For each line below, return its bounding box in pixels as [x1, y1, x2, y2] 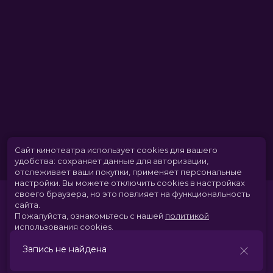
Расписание [7, 254, 61, 265]
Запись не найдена [23, 244, 107, 255]
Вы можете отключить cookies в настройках [62, 178, 245, 188]
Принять [116, 249, 157, 260]
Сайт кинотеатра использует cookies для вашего [15, 145, 218, 155]
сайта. [15, 200, 40, 210]
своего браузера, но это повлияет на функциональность [15, 189, 250, 199]
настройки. [15, 178, 62, 188]
